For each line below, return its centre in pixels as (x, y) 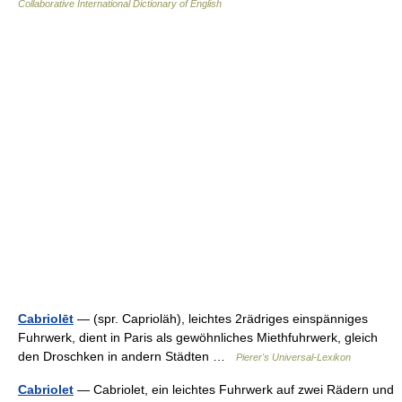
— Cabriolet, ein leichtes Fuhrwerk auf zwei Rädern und (234, 389)
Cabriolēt (46, 318)
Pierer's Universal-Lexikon (293, 357)
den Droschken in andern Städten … (127, 356)
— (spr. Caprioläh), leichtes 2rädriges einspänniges (221, 318)
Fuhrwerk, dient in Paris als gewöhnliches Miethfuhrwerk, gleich (198, 337)
